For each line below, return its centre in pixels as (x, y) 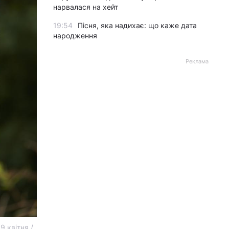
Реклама (197, 61)
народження (75, 36)
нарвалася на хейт (86, 7)
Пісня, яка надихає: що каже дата (137, 25)
